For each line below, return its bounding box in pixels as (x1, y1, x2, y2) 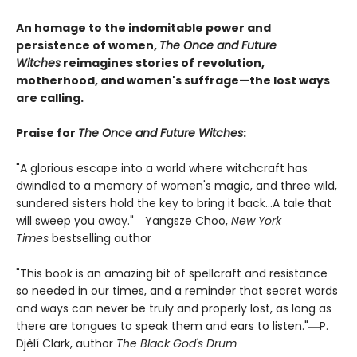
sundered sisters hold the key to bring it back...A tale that (16, 195, 331, 212)
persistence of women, (16, 37, 159, 54)
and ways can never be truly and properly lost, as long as (16, 300, 331, 317)
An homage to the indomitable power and (16, 20, 271, 37)
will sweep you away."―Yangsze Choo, (16, 213, 231, 229)
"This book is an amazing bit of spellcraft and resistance (16, 265, 328, 282)
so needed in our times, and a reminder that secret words (16, 283, 338, 300)
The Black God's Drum (116, 335, 237, 352)
